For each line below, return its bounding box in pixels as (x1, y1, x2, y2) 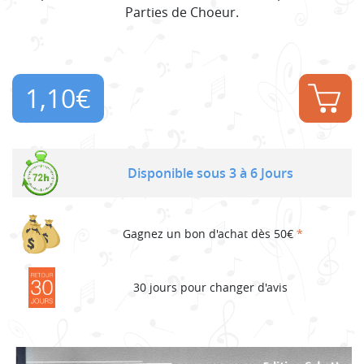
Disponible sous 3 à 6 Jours (127, 163, 293, 182)
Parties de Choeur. (125, 2, 239, 21)
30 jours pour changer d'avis (132, 279, 288, 296)
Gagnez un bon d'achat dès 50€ (123, 226, 297, 242)
